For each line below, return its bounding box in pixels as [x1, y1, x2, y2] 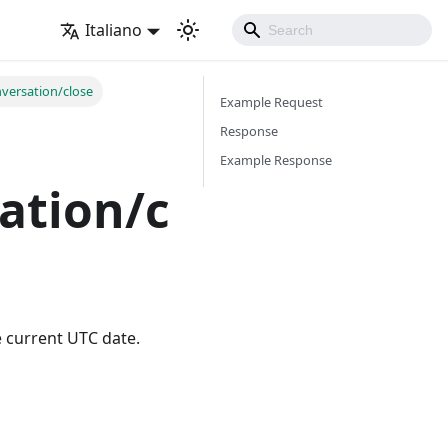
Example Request [220, 93, 323, 111]
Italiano [85, 19, 143, 41]
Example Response [220, 151, 332, 169]
